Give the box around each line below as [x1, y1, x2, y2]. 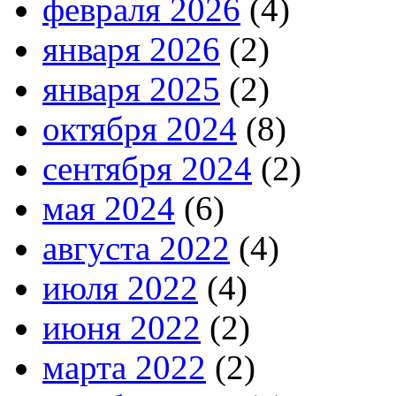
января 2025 [42, 70, 220, 109]
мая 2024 [42, 189, 175, 228]
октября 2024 [42, 110, 237, 148]
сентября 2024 [42, 149, 252, 188]
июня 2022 [42, 308, 201, 347]
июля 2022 [42, 269, 198, 308]
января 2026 [42, 30, 220, 69]
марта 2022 [42, 348, 206, 387]
